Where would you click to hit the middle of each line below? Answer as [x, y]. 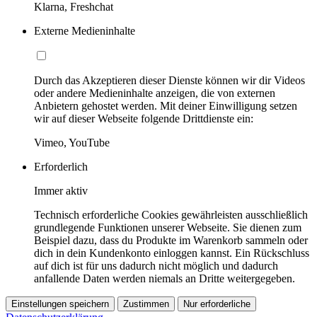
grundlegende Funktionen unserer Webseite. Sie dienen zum [168, 228]
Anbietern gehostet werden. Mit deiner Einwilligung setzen [166, 106]
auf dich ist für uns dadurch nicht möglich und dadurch [156, 266]
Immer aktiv [61, 191]
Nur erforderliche [217, 304]
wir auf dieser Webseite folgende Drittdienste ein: [144, 119]
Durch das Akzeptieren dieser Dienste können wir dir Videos [169, 81]
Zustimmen [146, 304]
